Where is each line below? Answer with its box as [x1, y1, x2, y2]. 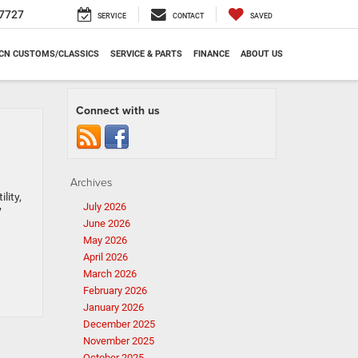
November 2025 [82, 335, 154, 347]
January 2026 [82, 301, 144, 313]
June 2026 [82, 217, 130, 229]
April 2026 [82, 251, 128, 263]
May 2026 [82, 234, 127, 246]
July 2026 [82, 201, 126, 213]
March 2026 [82, 268, 137, 280]
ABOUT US [241, 49, 283, 60]
